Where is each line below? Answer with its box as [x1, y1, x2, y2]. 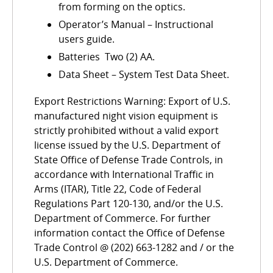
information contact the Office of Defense [34, 226, 225, 240]
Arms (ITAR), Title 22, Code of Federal [34, 182, 201, 196]
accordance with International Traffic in [34, 168, 214, 182]
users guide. [58, 32, 115, 46]
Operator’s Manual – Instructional [58, 18, 213, 32]
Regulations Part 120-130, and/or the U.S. [34, 197, 223, 211]
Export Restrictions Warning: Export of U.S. [34, 94, 230, 108]
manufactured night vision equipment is [34, 109, 218, 123]
